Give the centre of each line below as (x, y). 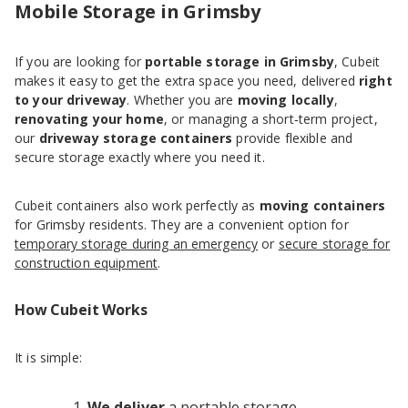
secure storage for (334, 244)
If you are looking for (80, 62)
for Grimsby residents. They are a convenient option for (182, 225)
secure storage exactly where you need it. (140, 158)
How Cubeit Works (81, 310)
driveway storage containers (136, 138)
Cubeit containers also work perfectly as (137, 206)
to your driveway (71, 100)
